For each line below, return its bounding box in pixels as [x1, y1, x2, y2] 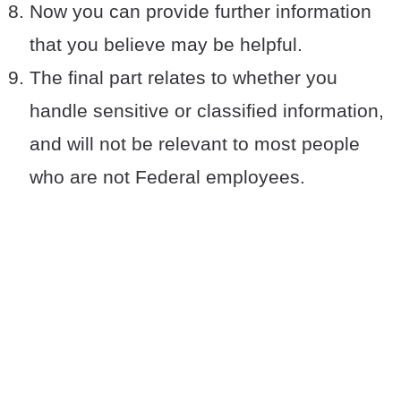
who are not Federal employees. [30, 166, 305, 188]
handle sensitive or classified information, [30, 100, 384, 122]
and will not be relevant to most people [30, 133, 360, 155]
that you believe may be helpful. [30, 34, 303, 55]
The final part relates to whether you [30, 67, 337, 89]
